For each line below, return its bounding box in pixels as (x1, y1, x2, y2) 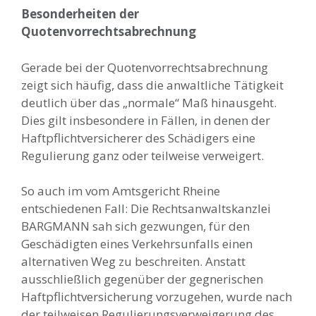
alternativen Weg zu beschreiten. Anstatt (21, 253, 245, 269)
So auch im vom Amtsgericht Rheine (21, 183, 220, 199)
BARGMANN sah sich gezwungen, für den (21, 218, 250, 234)
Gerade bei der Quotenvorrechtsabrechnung (21, 59, 268, 75)
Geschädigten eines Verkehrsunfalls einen (21, 236, 253, 252)
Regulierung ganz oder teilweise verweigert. (21, 147, 264, 164)
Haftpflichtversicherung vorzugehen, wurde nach (21, 288, 292, 305)
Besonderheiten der (21, 6, 139, 22)
